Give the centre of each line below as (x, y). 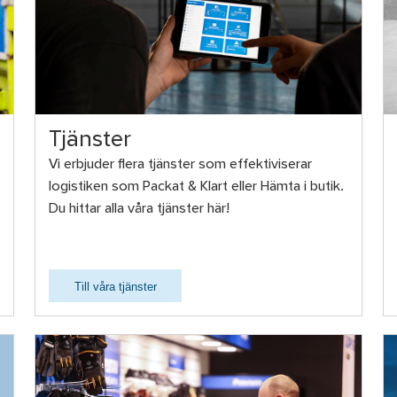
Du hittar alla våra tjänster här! (140, 210)
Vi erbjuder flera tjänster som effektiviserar (181, 165)
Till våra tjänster (115, 287)
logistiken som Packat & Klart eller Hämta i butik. (197, 187)
